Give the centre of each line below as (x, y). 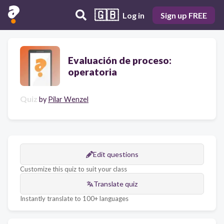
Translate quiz (115, 184)
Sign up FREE (184, 15)
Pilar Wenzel (68, 99)
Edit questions (115, 154)
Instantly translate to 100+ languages (74, 198)
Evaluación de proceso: (120, 60)
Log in (133, 15)
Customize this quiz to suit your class (73, 169)
